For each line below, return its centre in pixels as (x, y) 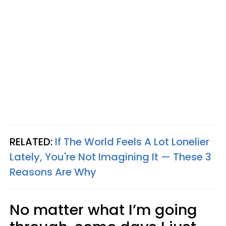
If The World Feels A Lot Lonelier (132, 142)
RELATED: (32, 142)
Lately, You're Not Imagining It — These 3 (110, 157)
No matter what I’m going (103, 210)
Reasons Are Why (53, 172)
